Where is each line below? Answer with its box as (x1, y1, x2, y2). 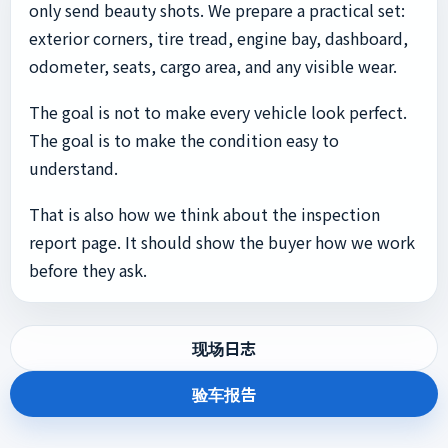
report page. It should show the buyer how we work (29, 230, 415, 254)
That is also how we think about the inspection (29, 202, 380, 226)
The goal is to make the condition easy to (29, 128, 339, 152)
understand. (29, 156, 118, 180)
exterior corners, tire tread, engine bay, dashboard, (29, 26, 408, 50)
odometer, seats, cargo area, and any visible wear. (29, 54, 397, 78)
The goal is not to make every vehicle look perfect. (29, 100, 407, 124)
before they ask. (29, 258, 147, 282)
